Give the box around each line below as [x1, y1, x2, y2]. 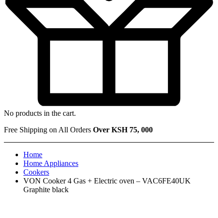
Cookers [23, 168, 49, 177]
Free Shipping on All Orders [4, 126, 93, 134]
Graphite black [23, 185, 69, 194]
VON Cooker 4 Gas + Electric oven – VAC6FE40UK [23, 177, 191, 185]
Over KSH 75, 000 [93, 126, 153, 134]
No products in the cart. [4, 109, 76, 118]
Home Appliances [23, 159, 78, 168]
